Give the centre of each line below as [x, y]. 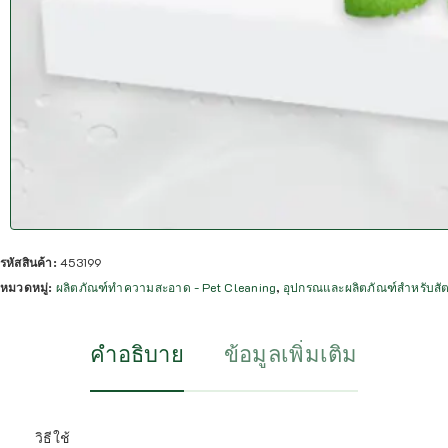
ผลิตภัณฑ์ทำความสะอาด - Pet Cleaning [166, 287]
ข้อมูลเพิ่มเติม [290, 354]
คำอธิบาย [137, 354]
